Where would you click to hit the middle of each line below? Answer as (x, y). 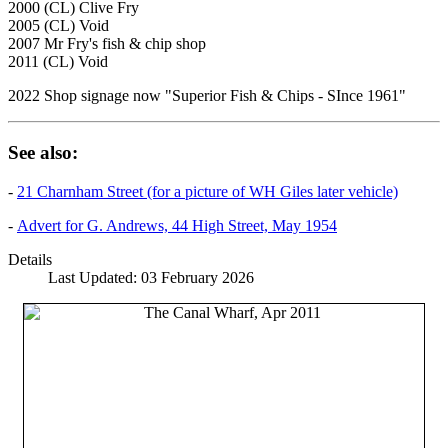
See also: (43, 152)
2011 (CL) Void (58, 62)
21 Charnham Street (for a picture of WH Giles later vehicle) (207, 191)
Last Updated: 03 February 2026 (151, 277)
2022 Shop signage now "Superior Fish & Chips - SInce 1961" (207, 96)
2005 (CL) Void (58, 26)
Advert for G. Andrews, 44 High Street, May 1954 (177, 225)
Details (30, 259)
